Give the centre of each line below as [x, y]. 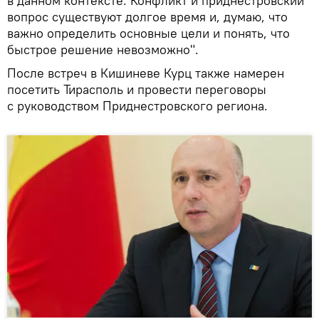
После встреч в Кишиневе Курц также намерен [146, 73]
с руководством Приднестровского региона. [137, 105]
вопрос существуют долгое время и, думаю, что [147, 16]
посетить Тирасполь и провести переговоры [137, 89]
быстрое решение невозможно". [103, 49]
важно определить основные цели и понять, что [148, 33]
